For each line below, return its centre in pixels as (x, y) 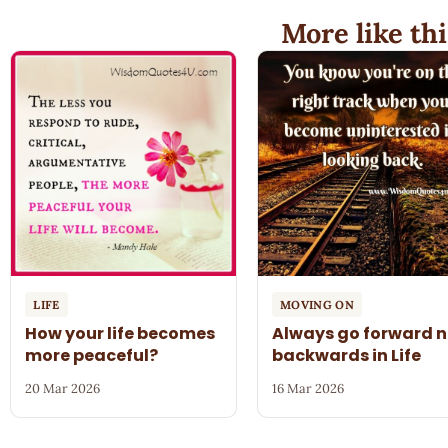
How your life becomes (120, 334)
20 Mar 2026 (63, 389)
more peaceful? (92, 356)
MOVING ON (317, 305)
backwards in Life (347, 356)
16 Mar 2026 (308, 389)
